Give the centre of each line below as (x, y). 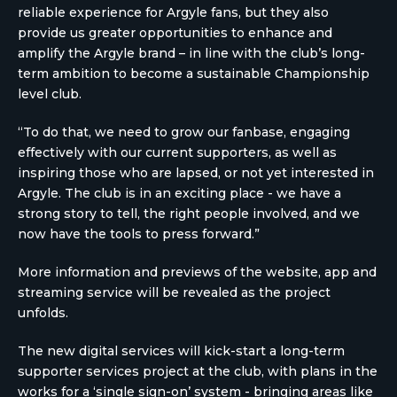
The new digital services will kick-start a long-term (181, 351)
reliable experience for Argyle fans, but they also (173, 12)
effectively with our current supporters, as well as (177, 152)
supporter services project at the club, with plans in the (198, 371)
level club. (50, 94)
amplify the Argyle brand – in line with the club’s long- (191, 53)
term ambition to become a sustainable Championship (194, 74)
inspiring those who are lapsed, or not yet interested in (196, 173)
